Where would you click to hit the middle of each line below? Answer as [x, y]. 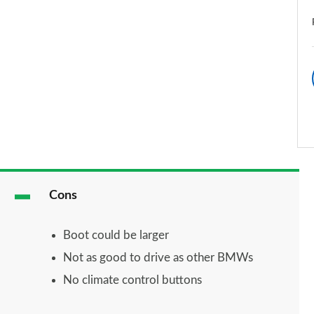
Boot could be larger [116, 235]
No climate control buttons [132, 280]
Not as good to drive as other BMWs [158, 257]
